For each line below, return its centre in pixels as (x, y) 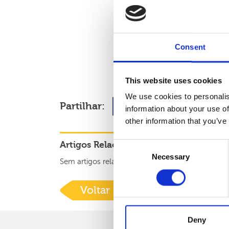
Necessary (171, 157)
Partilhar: (82, 106)
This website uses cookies (173, 81)
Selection (129, 157)
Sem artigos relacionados (104, 162)
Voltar (95, 190)
